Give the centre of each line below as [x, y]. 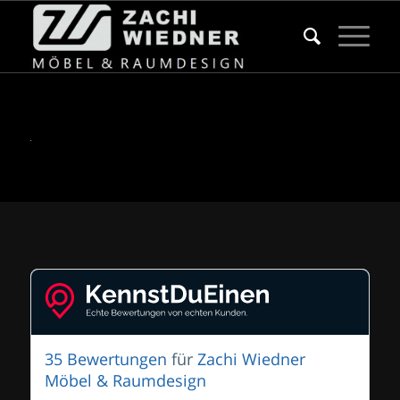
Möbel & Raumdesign [125, 381]
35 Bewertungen [105, 359]
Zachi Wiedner [251, 359]
